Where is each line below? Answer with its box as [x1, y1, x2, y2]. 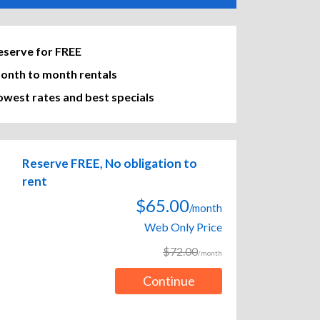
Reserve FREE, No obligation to [22, 156, 197, 171]
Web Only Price [144, 220, 222, 234]
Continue [142, 273, 195, 289]
